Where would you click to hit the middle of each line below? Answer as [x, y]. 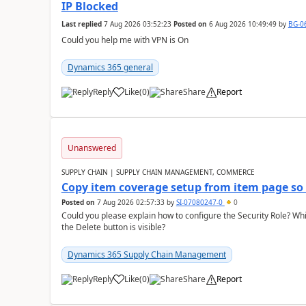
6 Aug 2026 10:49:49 [242, 24]
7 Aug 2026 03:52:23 [137, 24]
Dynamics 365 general [110, 67]
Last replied [81, 24]
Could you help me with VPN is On [125, 40]
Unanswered [92, 148]
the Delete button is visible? [113, 227]
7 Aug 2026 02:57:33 [130, 202]
